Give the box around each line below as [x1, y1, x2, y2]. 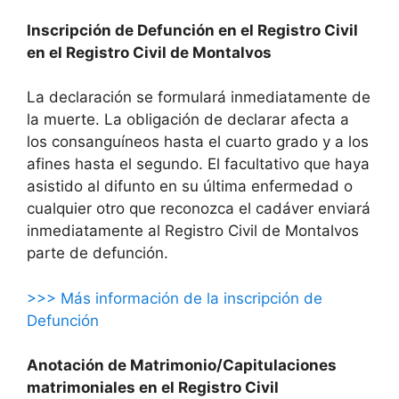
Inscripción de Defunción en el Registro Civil [27, 20, 358, 39]
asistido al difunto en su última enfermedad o [27, 177, 353, 196]
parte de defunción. [27, 244, 168, 263]
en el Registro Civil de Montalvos [27, 43, 272, 61]
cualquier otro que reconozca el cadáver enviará [27, 199, 370, 218]
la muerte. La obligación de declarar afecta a [27, 110, 349, 129]
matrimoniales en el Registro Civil [27, 379, 279, 397]
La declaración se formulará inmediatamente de [27, 88, 370, 107]
